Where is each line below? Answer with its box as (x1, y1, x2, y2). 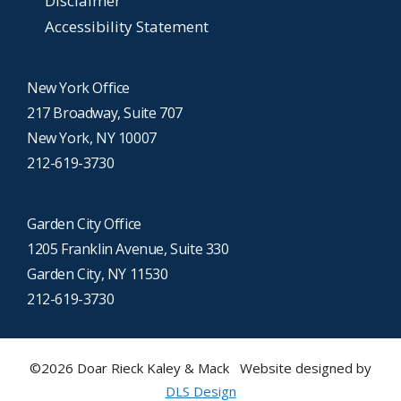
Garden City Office (27, 214, 141, 235)
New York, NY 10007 (27, 128, 157, 149)
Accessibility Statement (45, 16, 209, 38)
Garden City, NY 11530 (27, 264, 168, 285)
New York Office (27, 78, 130, 98)
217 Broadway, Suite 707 (27, 103, 183, 124)
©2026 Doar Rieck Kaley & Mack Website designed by (30, 359, 371, 378)
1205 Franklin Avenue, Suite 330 (27, 239, 229, 260)
